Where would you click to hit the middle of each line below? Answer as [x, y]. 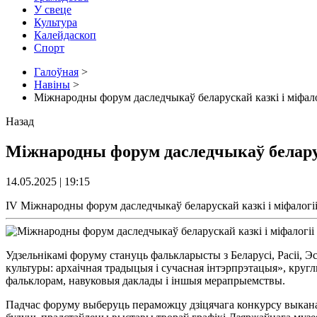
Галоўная [56, 71]
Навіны [52, 84]
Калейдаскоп [65, 35]
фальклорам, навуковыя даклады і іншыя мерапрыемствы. [145, 280]
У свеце [53, 9]
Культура [56, 22]
